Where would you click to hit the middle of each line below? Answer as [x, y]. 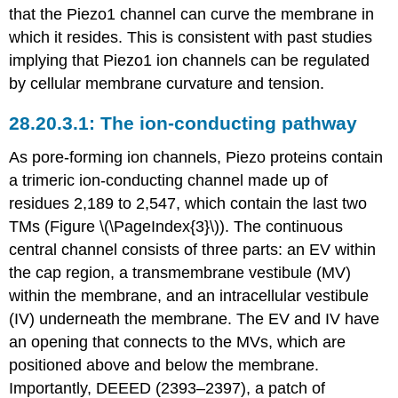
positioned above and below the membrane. [164, 366]
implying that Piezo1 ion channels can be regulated [190, 60]
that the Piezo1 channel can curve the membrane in [192, 14]
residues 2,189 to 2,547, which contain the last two [188, 204]
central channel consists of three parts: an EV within [193, 250]
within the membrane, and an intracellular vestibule [189, 296]
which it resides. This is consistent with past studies [191, 37]
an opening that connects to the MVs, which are [178, 342]
